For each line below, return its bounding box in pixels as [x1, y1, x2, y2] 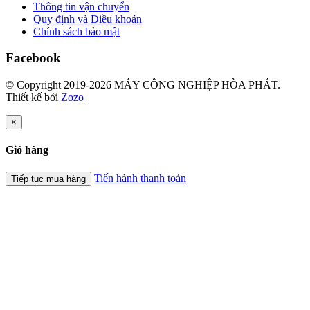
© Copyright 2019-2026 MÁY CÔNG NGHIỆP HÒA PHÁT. [6, 79, 280, 91]
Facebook [6, 51, 61, 66]
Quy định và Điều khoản [33, 12, 142, 25]
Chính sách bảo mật [33, 25, 120, 37]
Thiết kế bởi [6, 91, 61, 104]
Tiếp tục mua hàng [11, 173, 86, 184]
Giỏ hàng [6, 144, 48, 156]
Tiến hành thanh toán [94, 172, 186, 184]
